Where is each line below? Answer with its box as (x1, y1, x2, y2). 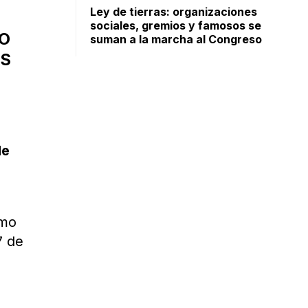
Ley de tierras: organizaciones (90, 5, 258, 19)
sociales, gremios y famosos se (90, 19, 262, 32)
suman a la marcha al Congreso (90, 32, 263, 46)
